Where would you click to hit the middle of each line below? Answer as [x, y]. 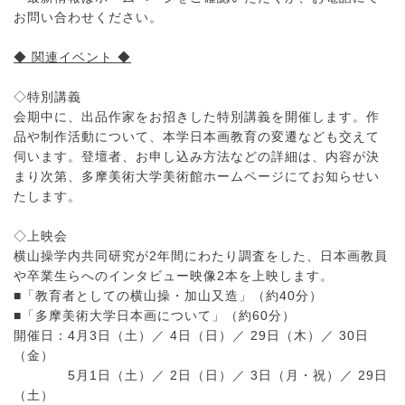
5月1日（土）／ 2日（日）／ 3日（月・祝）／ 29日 [201, 375]
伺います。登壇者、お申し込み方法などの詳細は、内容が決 [197, 156]
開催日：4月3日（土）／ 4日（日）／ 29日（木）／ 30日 [191, 335]
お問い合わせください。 [88, 17]
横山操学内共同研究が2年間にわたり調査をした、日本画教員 [201, 255]
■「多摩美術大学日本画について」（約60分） [155, 315]
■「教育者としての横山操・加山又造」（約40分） [168, 295]
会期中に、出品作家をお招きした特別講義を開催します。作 [197, 116]
